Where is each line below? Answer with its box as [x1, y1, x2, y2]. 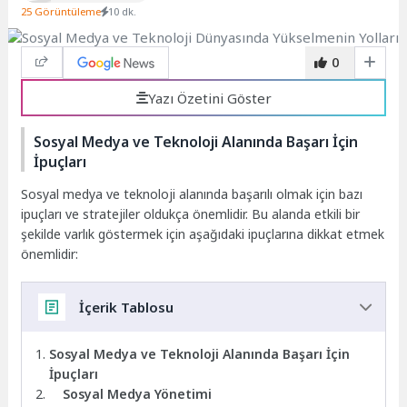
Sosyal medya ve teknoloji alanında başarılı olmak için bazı [21, 184, 363, 203]
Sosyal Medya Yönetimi [63, 385, 213, 403]
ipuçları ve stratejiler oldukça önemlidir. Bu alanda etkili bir [21, 204, 361, 223]
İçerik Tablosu [78, 297, 174, 316]
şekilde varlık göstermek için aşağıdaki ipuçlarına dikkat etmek [21, 224, 385, 243]
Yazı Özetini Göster [147, 88, 272, 107]
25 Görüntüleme [21, 4, 102, 18]
